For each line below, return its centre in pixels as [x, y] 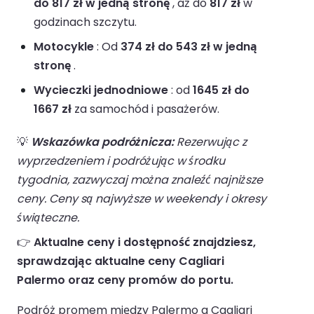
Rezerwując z [210, 142]
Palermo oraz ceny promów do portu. [125, 280]
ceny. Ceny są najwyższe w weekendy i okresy [142, 199]
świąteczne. [48, 218]
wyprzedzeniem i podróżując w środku [121, 161]
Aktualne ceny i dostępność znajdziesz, [145, 243]
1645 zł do [221, 90]
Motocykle [64, 47]
